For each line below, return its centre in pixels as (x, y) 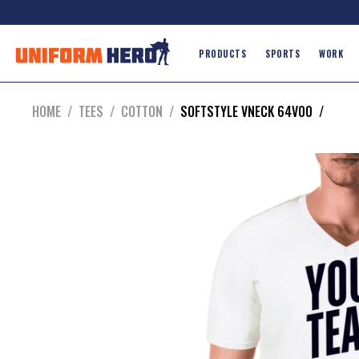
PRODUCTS (222, 54)
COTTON (142, 111)
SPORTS (282, 54)
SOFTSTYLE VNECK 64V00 (246, 111)
